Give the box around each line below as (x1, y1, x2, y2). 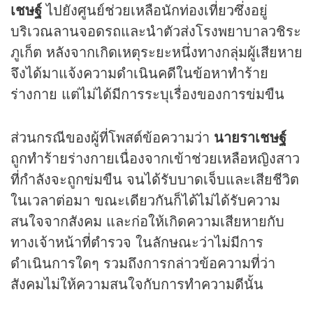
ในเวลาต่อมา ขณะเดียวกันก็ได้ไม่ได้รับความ (10, 189, 280, 210)
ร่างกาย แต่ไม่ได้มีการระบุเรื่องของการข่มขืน (10, 83, 284, 104)
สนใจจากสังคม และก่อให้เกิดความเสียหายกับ (10, 210, 284, 231)
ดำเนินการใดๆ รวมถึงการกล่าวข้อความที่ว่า (10, 252, 275, 273)
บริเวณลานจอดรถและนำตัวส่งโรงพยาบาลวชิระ (10, 20, 301, 41)
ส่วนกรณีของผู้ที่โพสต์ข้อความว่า (10, 126, 210, 147)
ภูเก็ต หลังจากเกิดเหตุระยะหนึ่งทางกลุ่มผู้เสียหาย (10, 41, 303, 62)
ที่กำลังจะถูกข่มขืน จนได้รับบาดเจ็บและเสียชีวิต (10, 168, 299, 189)
